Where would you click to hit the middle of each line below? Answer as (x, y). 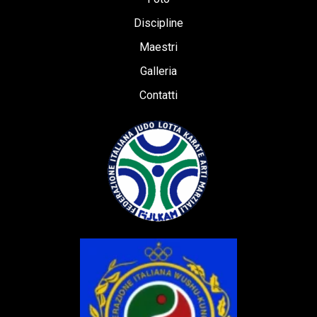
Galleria (158, 71)
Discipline (158, 23)
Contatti (158, 96)
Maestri (158, 47)
